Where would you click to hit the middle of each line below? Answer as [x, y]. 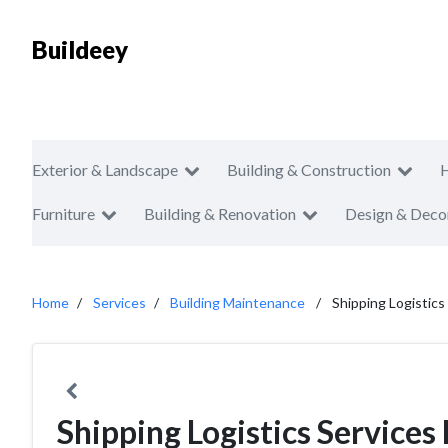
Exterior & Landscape [105, 169]
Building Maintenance [237, 302]
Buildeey [80, 49]
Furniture [63, 213]
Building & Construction [309, 169]
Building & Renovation [220, 213]
